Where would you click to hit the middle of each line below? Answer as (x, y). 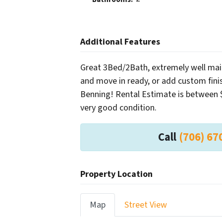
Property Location (116, 174)
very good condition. (118, 108)
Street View (146, 205)
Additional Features (120, 42)
